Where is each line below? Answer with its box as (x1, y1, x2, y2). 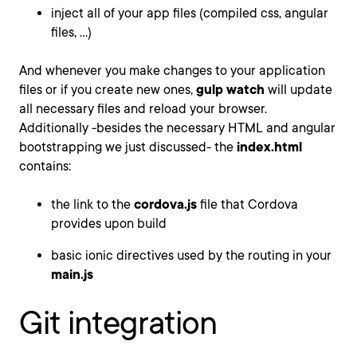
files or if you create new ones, (19, 81, 196, 97)
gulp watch (196, 81, 265, 97)
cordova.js (134, 196, 197, 212)
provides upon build (51, 215, 167, 231)
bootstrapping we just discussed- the (19, 139, 237, 155)
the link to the (51, 196, 134, 212)
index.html (237, 139, 302, 155)
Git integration (19, 303, 217, 342)
